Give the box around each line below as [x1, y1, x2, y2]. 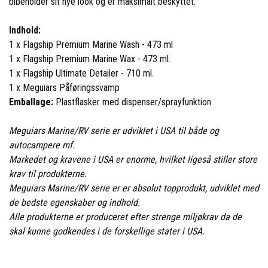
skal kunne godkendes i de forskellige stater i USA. [9, 225, 205, 237]
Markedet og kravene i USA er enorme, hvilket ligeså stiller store [9, 153, 257, 165]
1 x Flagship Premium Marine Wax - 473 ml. [9, 53, 170, 65]
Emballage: [9, 96, 53, 108]
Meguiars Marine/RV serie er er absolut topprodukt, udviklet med [9, 182, 259, 194]
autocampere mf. [9, 139, 75, 151]
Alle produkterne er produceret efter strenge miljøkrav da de [9, 211, 242, 223]
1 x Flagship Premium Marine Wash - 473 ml [9, 38, 173, 50]
